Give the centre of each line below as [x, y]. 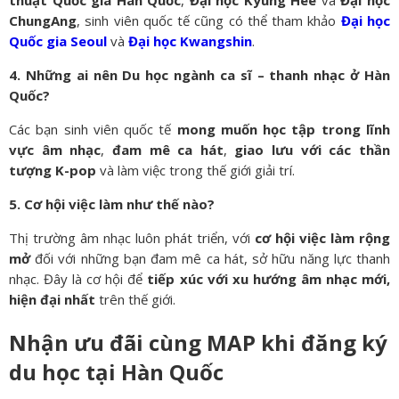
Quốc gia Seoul [58, 41]
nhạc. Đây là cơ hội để [78, 278]
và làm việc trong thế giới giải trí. [195, 170]
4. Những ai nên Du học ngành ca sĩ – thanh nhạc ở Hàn [199, 74]
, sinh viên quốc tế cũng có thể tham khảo [209, 20]
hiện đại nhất [52, 299]
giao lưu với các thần [313, 149]
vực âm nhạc [55, 149]
